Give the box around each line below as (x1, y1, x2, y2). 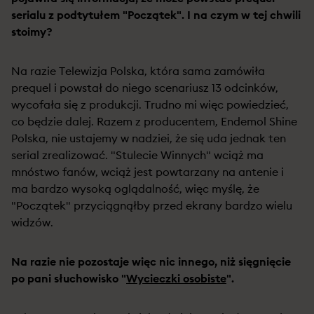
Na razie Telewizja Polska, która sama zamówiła (11, 64, 265, 78)
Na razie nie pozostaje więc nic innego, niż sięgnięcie (11, 254, 291, 268)
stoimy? (11, 25, 53, 39)
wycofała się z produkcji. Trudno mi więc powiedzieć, (11, 97, 289, 111)
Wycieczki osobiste (126, 271, 226, 285)
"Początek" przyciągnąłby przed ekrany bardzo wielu (11, 198, 292, 212)
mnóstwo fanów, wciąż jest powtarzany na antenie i (11, 165, 284, 179)
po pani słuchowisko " (11, 271, 126, 285)
